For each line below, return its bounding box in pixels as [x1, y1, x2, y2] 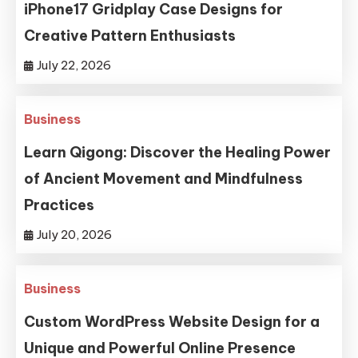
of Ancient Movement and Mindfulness [24, 169, 304, 188]
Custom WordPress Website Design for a [24, 312, 320, 331]
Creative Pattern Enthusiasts [24, 26, 237, 45]
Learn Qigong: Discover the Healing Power [24, 143, 332, 161]
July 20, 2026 [37, 227, 113, 242]
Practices [24, 196, 95, 214]
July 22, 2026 [37, 58, 112, 73]
